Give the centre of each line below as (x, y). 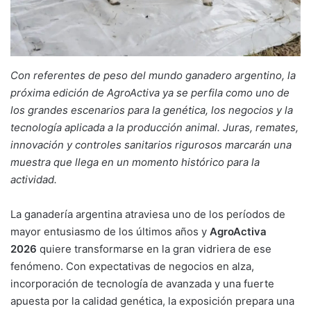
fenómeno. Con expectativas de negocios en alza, (132, 267)
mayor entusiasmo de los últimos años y (110, 232)
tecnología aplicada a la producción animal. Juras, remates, (154, 128)
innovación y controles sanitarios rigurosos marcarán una (151, 145)
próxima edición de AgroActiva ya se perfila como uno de (150, 93)
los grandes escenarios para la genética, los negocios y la (152, 110)
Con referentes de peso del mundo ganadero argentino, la (153, 76)
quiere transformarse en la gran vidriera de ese (154, 249)
